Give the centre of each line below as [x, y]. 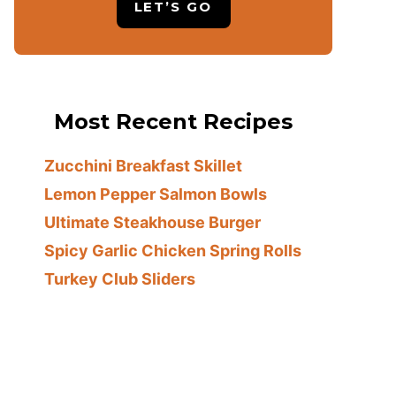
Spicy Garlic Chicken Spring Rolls [173, 251]
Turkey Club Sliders [120, 279]
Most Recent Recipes [173, 122]
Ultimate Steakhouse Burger [153, 223]
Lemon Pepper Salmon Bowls [156, 194]
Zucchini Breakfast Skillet [144, 166]
